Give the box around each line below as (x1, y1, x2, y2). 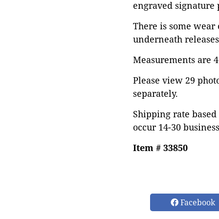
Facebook (178, 197, 215, 208)
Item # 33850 (133, 142, 188, 153)
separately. (133, 88, 178, 99)
